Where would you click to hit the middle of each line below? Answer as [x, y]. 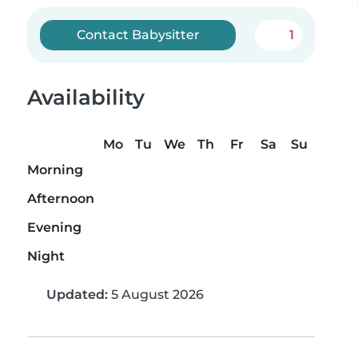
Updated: [77, 295]
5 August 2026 [156, 295]
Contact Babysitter [138, 35]
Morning [55, 170]
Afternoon [61, 199]
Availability [86, 97]
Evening [54, 228]
